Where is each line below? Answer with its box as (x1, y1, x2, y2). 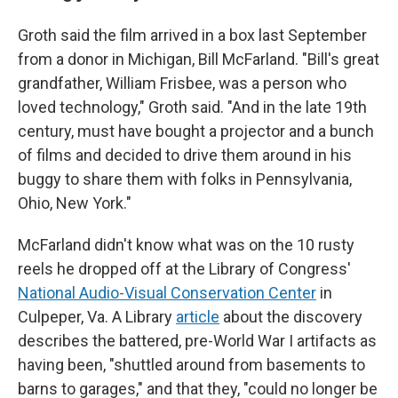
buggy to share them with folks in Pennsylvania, (18, 170, 352, 188)
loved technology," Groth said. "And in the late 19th (18, 98, 367, 116)
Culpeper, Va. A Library (18, 307, 176, 326)
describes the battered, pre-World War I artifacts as (18, 331, 377, 350)
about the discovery (219, 307, 362, 326)
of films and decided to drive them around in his (18, 146, 352, 164)
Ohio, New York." (18, 194, 131, 212)
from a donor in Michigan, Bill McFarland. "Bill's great (18, 50, 379, 68)
